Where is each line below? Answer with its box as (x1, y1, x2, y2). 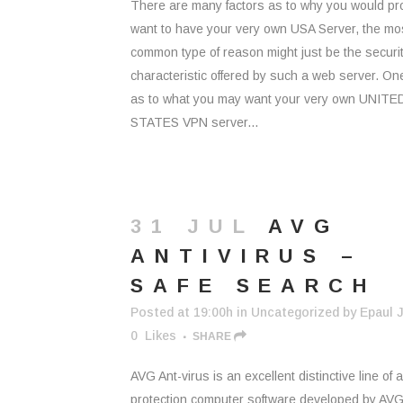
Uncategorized (251, 305, 339, 319)
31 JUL (130, 215, 255, 237)
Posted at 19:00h (130, 305, 233, 319)
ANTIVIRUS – (130, 245, 363, 267)
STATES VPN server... (130, 115, 258, 130)
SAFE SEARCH (130, 274, 376, 297)
